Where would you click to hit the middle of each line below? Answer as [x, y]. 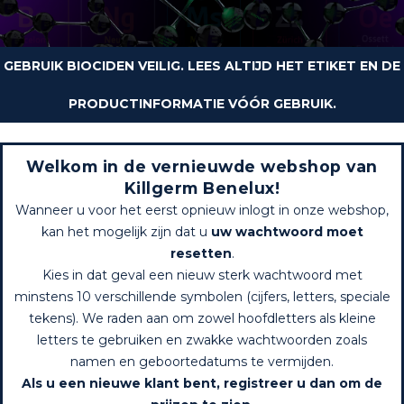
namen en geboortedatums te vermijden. [202, 362]
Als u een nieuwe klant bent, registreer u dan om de [202, 384]
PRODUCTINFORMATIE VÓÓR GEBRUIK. [202, 104]
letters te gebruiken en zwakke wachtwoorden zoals [202, 340]
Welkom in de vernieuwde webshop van [202, 167]
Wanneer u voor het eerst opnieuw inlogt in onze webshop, [202, 211]
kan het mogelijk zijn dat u [126, 232]
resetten [201, 254]
